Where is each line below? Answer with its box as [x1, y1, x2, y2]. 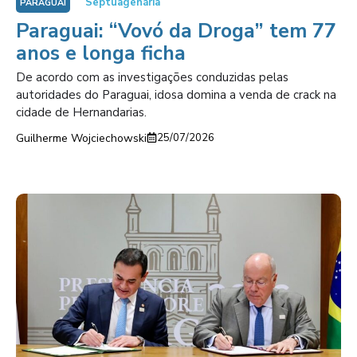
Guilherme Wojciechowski [16, 130, 147, 146]
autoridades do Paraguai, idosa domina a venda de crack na [16, 86, 336, 103]
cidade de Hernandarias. [16, 104, 147, 120]
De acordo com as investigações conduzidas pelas [16, 69, 288, 85]
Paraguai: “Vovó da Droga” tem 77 [16, 17, 336, 45]
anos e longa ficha [16, 39, 186, 67]
